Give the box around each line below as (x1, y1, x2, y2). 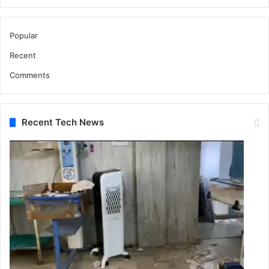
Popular (10, 31, 38, 41)
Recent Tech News (22, 116, 104, 128)
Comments (10, 70, 50, 80)
